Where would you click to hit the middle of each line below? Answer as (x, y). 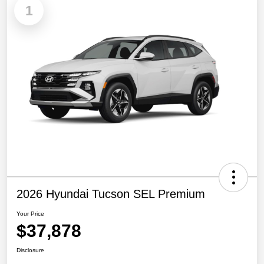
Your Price (30, 214)
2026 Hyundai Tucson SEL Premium (111, 194)
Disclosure (30, 250)
